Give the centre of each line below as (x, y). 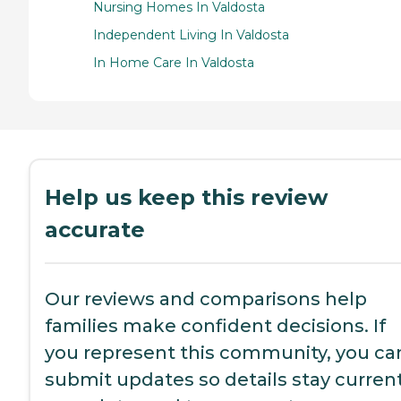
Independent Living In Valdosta (191, 34)
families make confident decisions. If (215, 325)
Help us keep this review (186, 197)
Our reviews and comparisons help (206, 299)
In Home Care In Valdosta (174, 62)
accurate (95, 229)
